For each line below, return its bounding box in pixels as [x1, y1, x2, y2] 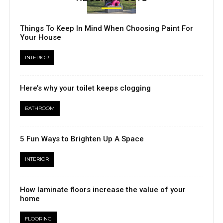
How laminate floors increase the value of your [20, 185, 186, 195]
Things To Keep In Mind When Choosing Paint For [20, 24, 193, 33]
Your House [20, 33, 61, 42]
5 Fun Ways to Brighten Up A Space [20, 134, 144, 144]
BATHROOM [25, 105, 55, 112]
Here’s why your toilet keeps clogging [20, 84, 151, 93]
